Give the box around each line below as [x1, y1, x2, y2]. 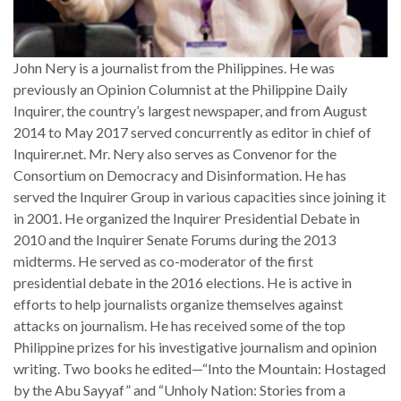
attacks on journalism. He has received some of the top [13, 317, 346, 335]
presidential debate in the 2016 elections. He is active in [13, 274, 352, 292]
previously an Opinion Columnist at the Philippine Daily [13, 81, 347, 98]
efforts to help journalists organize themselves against [13, 295, 343, 313]
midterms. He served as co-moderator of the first [13, 252, 313, 270]
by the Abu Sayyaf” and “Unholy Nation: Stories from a [13, 381, 346, 399]
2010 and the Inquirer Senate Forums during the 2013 [13, 231, 336, 249]
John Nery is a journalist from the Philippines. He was [13, 59, 335, 77]
